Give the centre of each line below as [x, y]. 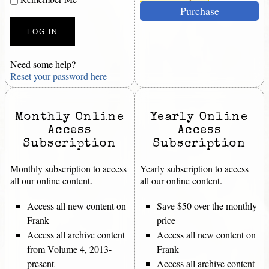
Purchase [199, 11]
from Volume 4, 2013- [69, 249]
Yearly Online [199, 117]
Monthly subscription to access [68, 168]
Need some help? [43, 64]
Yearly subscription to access [194, 168]
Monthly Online [70, 117]
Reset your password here [59, 76]
